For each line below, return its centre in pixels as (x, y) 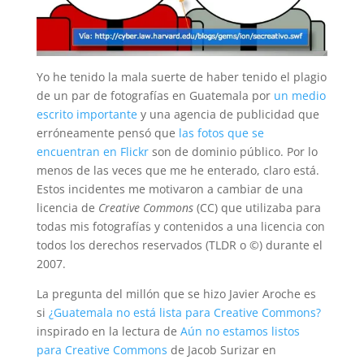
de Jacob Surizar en (221, 350)
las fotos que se (221, 133)
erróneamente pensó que (107, 133)
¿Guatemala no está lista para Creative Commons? (184, 313)
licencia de (67, 208)
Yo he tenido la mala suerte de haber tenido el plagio (181, 77)
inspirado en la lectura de (108, 331)
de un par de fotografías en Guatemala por (155, 96)
